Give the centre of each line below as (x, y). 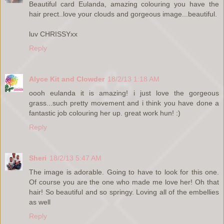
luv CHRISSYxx (53, 34)
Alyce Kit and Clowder (67, 79)
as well (40, 202)
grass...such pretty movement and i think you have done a (124, 103)
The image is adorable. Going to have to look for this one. (124, 172)
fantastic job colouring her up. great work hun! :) (105, 113)
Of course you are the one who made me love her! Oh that (124, 182)
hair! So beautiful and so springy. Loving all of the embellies (124, 192)
